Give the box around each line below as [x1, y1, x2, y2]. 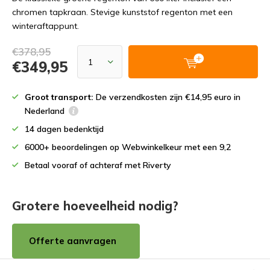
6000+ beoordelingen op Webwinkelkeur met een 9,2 [25, 142, 231, 152]
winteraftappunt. [12, 20, 79, 31]
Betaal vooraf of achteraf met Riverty [25, 160, 171, 171]
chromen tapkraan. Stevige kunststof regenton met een [12, 7, 233, 17]
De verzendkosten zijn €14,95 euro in [93, 92, 240, 102]
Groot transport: [25, 92, 93, 102]
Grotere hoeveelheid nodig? [12, 198, 178, 213]
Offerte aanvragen [29, 235, 116, 246]
